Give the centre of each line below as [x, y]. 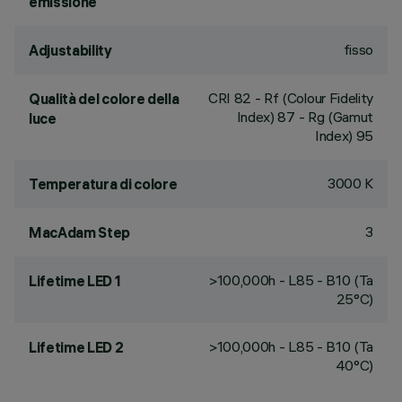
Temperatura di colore [103, 184]
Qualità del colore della [104, 99]
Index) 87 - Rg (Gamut [305, 117]
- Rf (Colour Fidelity [312, 98]
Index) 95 [344, 135]
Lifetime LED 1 [75, 281]
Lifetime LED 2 [76, 347]
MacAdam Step [80, 232]
